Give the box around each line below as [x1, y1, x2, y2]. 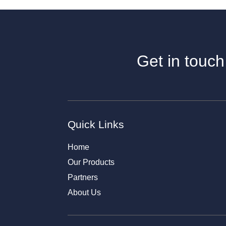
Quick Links [68, 118, 125, 130]
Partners [68, 173, 98, 182]
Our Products [68, 157, 115, 166]
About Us [68, 188, 101, 197]
